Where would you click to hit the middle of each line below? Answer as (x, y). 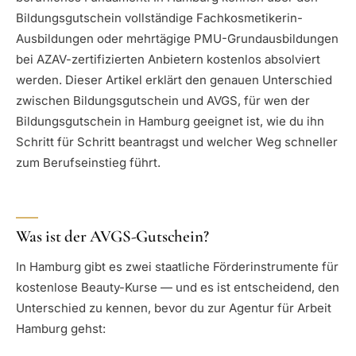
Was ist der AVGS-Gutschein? (112, 236)
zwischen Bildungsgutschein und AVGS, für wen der (163, 101)
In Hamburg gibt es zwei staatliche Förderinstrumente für (177, 267)
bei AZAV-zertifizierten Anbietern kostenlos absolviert (168, 60)
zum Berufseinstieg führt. (88, 163)
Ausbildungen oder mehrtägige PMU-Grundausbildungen (177, 39)
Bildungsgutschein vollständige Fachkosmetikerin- (159, 18)
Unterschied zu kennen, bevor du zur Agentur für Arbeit (174, 308)
